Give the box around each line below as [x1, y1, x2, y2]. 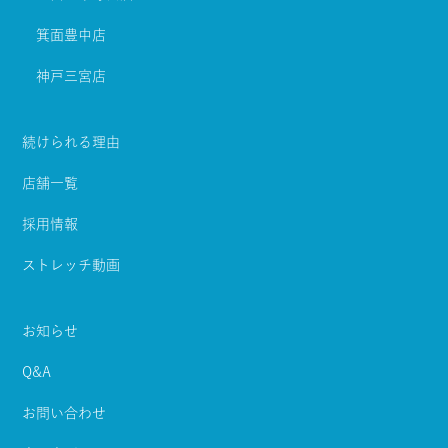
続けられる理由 [22, 135, 120, 150]
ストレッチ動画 [22, 258, 120, 273]
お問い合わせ [22, 406, 106, 421]
